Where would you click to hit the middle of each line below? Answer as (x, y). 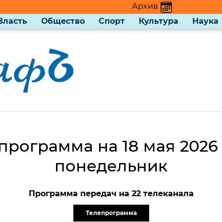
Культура (159, 21)
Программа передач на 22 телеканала (111, 194)
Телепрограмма (111, 213)
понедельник (111, 166)
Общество (63, 21)
